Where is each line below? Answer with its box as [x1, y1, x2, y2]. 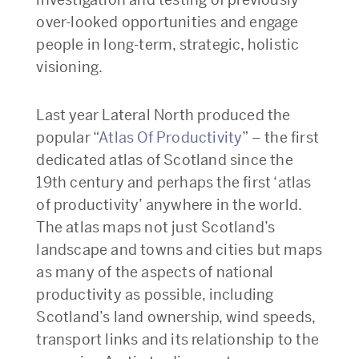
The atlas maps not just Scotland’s [36, 217, 276, 236]
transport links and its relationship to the [36, 329, 319, 349]
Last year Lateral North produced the [36, 105, 291, 124]
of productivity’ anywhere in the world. [36, 195, 302, 214]
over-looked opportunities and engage [36, 12, 299, 31]
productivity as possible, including [36, 284, 274, 304]
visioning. [36, 57, 103, 76]
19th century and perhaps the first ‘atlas [36, 172, 312, 192]
